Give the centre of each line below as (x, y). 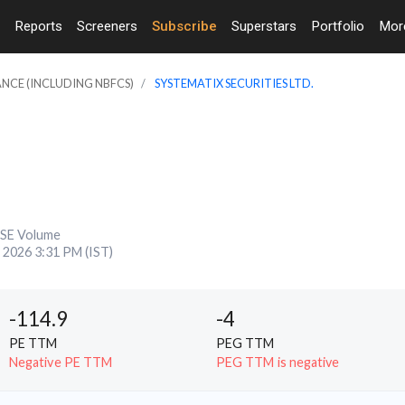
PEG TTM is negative (278, 362)
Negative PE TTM (61, 362)
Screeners (107, 26)
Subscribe (184, 26)
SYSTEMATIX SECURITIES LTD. (234, 83)
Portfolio (338, 26)
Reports (38, 26)
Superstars (264, 26)
